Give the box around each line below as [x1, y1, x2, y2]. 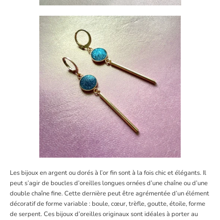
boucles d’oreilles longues [51, 179, 125, 188]
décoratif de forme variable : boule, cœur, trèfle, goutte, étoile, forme [10, 199, 205, 209]
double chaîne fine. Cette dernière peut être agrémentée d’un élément [10, 189, 209, 198]
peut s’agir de [10, 179, 51, 188]
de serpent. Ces [10, 210, 56, 219]
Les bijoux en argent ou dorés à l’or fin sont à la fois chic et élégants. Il [10, 168, 206, 178]
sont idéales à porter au [129, 210, 198, 219]
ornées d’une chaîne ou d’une [125, 179, 208, 188]
